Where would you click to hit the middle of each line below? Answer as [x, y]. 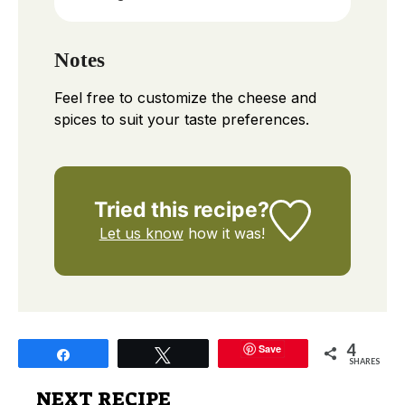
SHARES [364, 361]
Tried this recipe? [182, 209]
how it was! [224, 233]
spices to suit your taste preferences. [182, 119]
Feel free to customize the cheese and [185, 97]
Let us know [141, 233]
